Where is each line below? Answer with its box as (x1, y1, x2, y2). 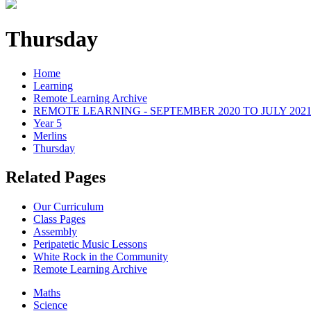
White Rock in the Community (33, 251, 168, 263)
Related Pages (6, 168, 106, 187)
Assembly (33, 226, 77, 238)
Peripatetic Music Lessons (33, 238, 147, 251)
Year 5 (33, 117, 62, 129)
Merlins (33, 129, 67, 142)
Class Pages (33, 213, 85, 226)
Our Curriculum (33, 201, 103, 213)
